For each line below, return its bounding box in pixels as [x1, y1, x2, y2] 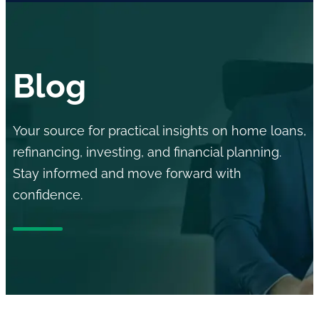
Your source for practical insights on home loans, [13, 123, 306, 138]
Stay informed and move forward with [13, 166, 241, 181]
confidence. [13, 187, 83, 202]
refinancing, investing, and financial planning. [13, 145, 281, 159]
